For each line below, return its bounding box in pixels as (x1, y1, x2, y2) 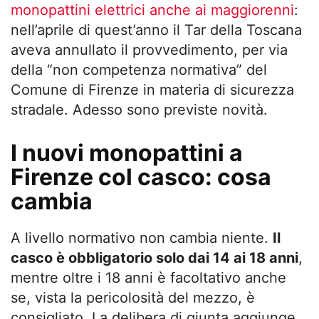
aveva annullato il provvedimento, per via (11, 41, 288, 58)
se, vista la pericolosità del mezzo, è (11, 288, 255, 306)
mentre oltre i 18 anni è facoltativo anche (11, 268, 286, 286)
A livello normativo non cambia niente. (11, 229, 273, 246)
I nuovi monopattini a (11, 138, 243, 167)
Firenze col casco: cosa (11, 162, 271, 191)
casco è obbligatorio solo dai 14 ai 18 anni (11, 249, 298, 266)
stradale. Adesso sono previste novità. (11, 100, 268, 118)
